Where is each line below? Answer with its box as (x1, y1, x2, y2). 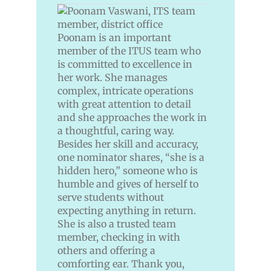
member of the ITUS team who (57, 45, 201, 57)
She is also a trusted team (57, 218, 176, 230)
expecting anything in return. (57, 204, 196, 217)
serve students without (57, 191, 164, 204)
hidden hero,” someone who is (57, 165, 198, 177)
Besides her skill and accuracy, (57, 138, 198, 151)
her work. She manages (57, 71, 168, 84)
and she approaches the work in (57, 111, 207, 124)
